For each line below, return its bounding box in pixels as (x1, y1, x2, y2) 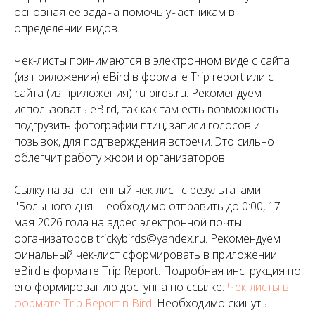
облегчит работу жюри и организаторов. (14, 149, 227, 165)
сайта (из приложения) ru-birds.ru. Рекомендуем (14, 84, 262, 101)
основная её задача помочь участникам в (14, 4, 235, 20)
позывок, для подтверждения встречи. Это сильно (14, 133, 274, 149)
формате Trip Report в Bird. (14, 295, 154, 311)
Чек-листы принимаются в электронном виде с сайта (14, 52, 290, 68)
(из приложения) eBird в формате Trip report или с (14, 68, 274, 84)
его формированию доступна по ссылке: (14, 278, 227, 295)
